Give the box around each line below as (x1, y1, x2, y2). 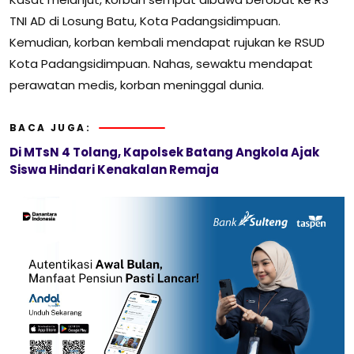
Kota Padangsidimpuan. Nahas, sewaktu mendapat (9, 55, 313, 73)
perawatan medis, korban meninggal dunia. (9, 77, 264, 94)
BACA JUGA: (9, 121, 91, 135)
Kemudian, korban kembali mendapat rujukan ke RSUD (9, 34, 325, 51)
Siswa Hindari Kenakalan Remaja (9, 161, 219, 179)
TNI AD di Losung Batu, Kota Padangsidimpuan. (9, 13, 281, 30)
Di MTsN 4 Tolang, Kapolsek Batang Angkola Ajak (9, 144, 319, 161)
